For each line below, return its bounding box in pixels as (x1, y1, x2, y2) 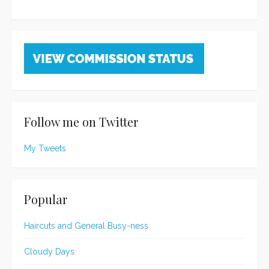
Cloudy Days (24, 247, 74, 257)
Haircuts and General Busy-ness (24, 221, 148, 231)
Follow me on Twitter (24, 113, 138, 130)
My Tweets (24, 144, 66, 154)
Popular (24, 191, 67, 208)
